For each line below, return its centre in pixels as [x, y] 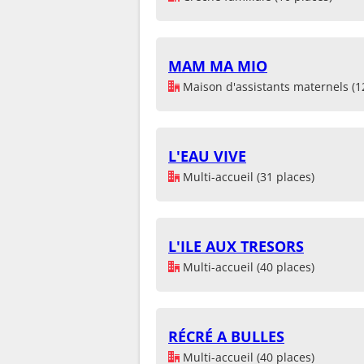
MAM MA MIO [218, 65]
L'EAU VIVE [207, 156]
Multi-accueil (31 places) [247, 176]
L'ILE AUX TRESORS [236, 246]
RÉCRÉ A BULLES [226, 336]
